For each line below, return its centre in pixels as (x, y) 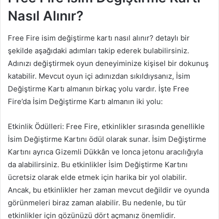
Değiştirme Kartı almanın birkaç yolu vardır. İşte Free (99, 88)
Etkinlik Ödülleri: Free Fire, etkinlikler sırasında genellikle (106, 126)
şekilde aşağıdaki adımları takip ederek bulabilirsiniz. (99, 50)
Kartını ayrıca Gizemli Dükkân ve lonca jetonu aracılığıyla (105, 152)
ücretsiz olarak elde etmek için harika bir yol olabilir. (97, 177)
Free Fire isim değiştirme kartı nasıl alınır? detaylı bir (99, 38)
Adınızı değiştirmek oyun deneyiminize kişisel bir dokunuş (108, 63)
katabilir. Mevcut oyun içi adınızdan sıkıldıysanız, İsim (99, 76)
